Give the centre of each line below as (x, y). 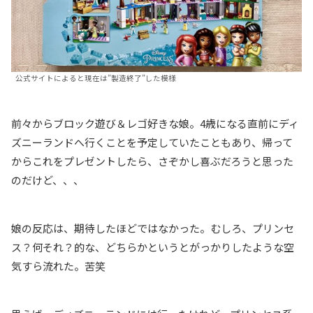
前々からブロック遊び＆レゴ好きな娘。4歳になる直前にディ (155, 124)
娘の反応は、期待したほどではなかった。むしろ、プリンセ (153, 228)
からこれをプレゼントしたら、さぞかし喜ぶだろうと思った (152, 161)
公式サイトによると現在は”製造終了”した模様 (96, 78)
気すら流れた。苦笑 (58, 266)
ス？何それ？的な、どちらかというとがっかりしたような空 (153, 247)
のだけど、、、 (48, 180)
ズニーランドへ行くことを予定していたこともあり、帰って (152, 143)
